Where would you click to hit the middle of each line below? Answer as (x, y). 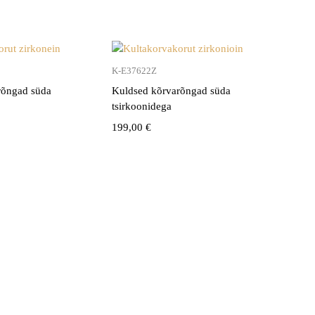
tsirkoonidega (141, 106)
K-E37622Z (134, 70)
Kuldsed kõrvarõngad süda (171, 90)
